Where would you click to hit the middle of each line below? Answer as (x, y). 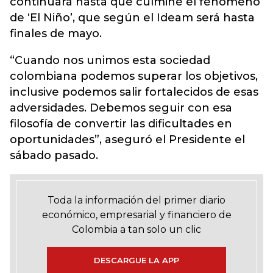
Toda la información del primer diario (136, 200)
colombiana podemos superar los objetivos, (134, 76)
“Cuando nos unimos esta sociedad (110, 60)
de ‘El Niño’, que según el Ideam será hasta (132, 18)
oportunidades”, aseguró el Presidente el (127, 140)
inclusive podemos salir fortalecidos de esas (134, 92)
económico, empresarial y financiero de (136, 215)
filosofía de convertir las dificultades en (121, 124)
